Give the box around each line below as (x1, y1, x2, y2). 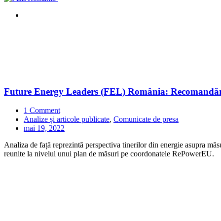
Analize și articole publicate (24, 115, 110, 124)
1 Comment (24, 106, 60, 115)
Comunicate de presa (113, 115, 179, 124)
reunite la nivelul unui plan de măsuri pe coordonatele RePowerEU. (4, 149, 214, 158)
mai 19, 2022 (24, 124, 65, 133)
